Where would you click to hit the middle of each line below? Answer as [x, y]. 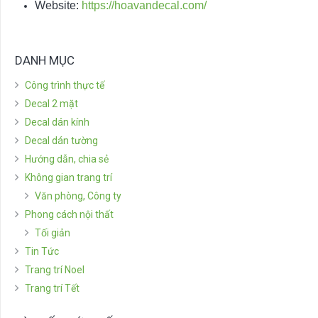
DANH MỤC [45, 61]
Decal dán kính [57, 122]
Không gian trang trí [68, 178]
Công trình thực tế [65, 86]
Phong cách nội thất [69, 215]
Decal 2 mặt [51, 104]
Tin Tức [42, 252]
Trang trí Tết [52, 289]
